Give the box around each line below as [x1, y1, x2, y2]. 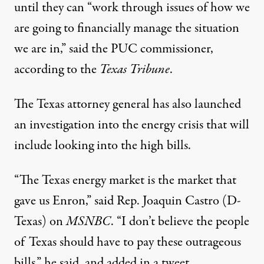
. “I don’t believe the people [111, 212, 249, 231]
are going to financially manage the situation [14, 18, 239, 38]
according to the [14, 60, 100, 79]
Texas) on [14, 212, 66, 231]
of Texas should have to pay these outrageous [14, 232, 241, 252]
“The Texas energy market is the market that [14, 170, 236, 190]
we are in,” [14, 39, 69, 58]
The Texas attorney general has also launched [14, 94, 241, 114]
